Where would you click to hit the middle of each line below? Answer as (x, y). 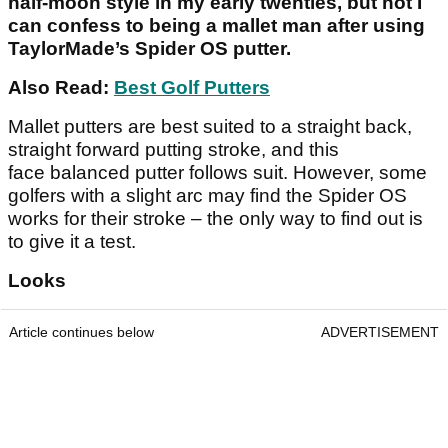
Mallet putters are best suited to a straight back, (210, 127)
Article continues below (81, 332)
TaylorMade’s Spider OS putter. (149, 49)
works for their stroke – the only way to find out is (215, 219)
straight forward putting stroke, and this (173, 150)
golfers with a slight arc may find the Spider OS (207, 196)
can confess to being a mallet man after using (216, 26)
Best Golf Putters (192, 88)
